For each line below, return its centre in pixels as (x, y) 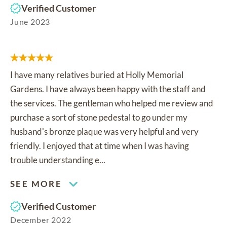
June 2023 (30, 22)
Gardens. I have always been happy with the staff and (108, 89)
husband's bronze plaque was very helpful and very (104, 132)
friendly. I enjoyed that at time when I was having (100, 146)
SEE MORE (36, 184)
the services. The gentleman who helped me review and (112, 103)
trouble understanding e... (58, 160)
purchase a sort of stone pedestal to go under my (99, 118)
